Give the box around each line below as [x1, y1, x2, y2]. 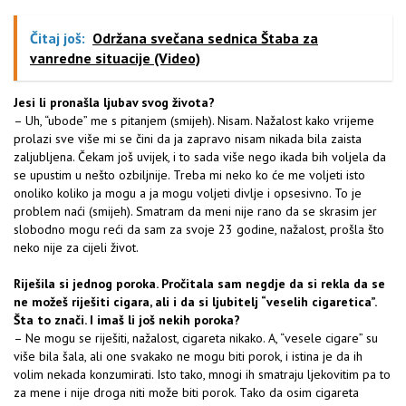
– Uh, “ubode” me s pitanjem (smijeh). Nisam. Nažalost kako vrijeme [14, 112, 374, 130]
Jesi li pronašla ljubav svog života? [14, 94, 215, 111]
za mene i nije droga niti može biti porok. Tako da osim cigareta [14, 384, 359, 401]
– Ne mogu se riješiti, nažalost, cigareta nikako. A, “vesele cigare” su [14, 330, 378, 347]
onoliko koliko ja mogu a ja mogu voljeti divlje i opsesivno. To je [14, 185, 362, 202]
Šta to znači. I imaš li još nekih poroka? [14, 312, 240, 329]
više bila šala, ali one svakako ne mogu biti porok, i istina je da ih [14, 348, 362, 365]
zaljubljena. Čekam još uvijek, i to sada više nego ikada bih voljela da [14, 149, 386, 166]
